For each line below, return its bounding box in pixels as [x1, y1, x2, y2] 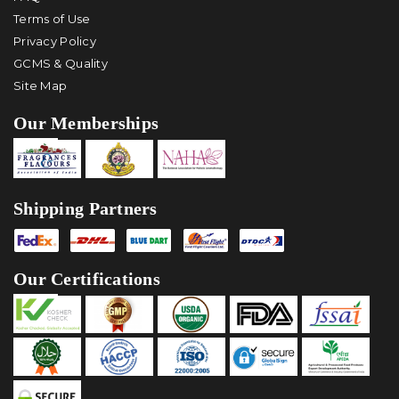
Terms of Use [13, 12, 91, 27]
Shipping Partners [13, 198, 158, 218]
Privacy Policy [13, 34, 96, 49]
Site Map [13, 78, 68, 94]
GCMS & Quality [13, 56, 108, 71]
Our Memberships [13, 113, 159, 134]
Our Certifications [13, 268, 161, 289]
